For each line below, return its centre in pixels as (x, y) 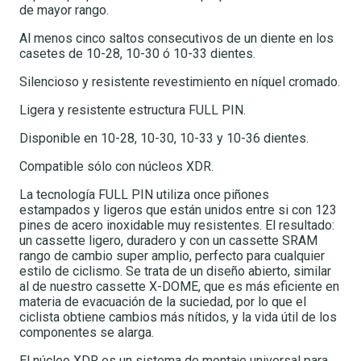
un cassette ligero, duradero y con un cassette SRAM (168, 240)
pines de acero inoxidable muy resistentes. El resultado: (177, 225)
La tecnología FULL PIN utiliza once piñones (144, 194)
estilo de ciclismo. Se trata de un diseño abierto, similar (175, 271)
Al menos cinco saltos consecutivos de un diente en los (176, 38)
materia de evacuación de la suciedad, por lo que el (163, 301)
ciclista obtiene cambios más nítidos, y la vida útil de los (178, 317)
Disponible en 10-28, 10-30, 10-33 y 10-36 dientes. (164, 138)
